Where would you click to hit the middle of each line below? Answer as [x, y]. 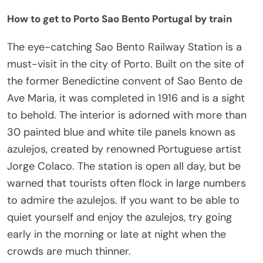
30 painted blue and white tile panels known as [121, 132]
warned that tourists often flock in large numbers [127, 183]
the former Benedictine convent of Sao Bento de [125, 81]
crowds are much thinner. [69, 251]
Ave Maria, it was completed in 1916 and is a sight [126, 98]
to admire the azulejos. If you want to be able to [123, 200]
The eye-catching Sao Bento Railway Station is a [124, 47]
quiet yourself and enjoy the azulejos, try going [119, 217]
